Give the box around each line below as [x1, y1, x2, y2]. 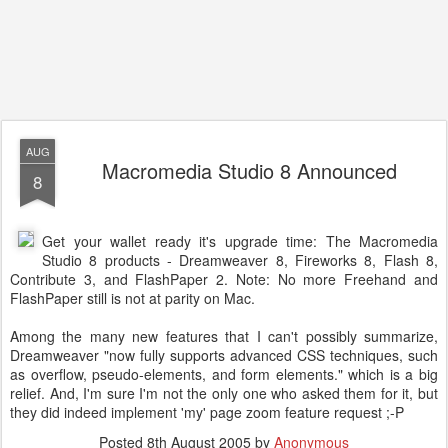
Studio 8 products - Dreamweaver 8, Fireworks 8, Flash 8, [42, 250, 438, 270]
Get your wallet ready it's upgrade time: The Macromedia [42, 231, 438, 251]
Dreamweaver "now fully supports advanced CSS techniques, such [10, 345, 438, 365]
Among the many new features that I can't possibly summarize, [10, 326, 438, 346]
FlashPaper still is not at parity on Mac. [10, 288, 255, 308]
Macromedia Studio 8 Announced [101, 156, 397, 185]
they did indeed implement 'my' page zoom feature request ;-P [10, 402, 404, 422]
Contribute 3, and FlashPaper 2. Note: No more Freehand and [10, 269, 438, 289]
